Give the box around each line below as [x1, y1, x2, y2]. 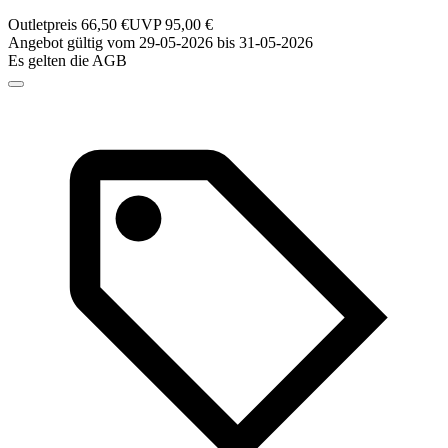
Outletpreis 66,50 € [8, 16, 129, 34]
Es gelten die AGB [8, 52, 127, 70]
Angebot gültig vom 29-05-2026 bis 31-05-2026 [8, 34, 313, 52]
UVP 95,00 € [129, 16, 213, 34]
